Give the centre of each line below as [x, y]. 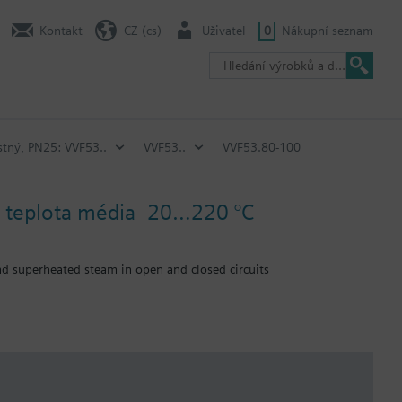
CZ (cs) [142, 30]
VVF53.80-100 [262, 147]
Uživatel [224, 30]
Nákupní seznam [328, 30]
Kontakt [61, 30]
